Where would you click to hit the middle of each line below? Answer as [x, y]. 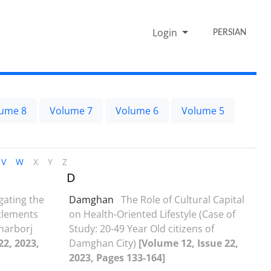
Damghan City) [104, 243]
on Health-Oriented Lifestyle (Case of [152, 214]
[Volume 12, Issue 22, [188, 243]
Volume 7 [71, 110]
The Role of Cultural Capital [183, 199]
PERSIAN [230, 32]
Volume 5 [203, 110]
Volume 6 [137, 110]
